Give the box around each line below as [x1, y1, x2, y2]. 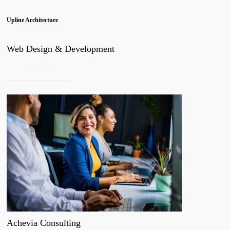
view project [24, 70, 54, 78]
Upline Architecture [7, 16, 59, 24]
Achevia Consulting [7, 218, 81, 228]
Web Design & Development [7, 44, 115, 54]
